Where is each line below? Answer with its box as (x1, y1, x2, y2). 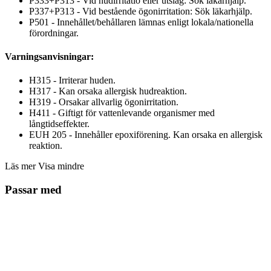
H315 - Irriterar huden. (29, 75, 116, 86)
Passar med (5, 183, 62, 196)
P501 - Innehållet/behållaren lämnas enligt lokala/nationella (29, 16, 253, 27)
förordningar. (29, 27, 79, 38)
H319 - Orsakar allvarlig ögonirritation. (29, 97, 178, 108)
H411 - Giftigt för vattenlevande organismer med (29, 108, 215, 119)
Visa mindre (38, 161, 84, 172)
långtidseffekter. (29, 119, 90, 129)
